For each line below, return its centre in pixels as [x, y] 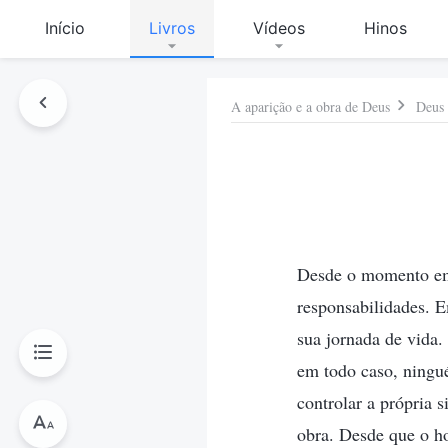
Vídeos [278, 28]
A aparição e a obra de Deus [310, 106]
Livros [171, 28]
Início [65, 28]
